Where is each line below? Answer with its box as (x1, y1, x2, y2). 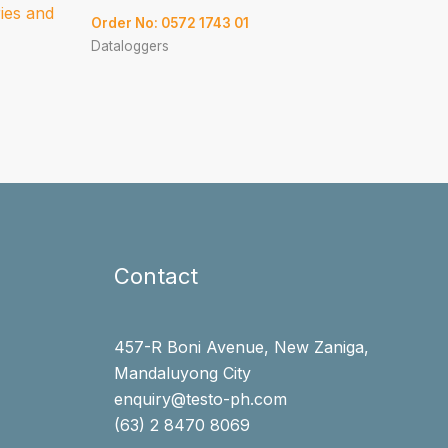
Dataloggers (91, 37, 169, 54)
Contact (113, 263, 198, 290)
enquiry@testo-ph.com (113, 389, 287, 410)
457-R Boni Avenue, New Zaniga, (113, 337, 369, 358)
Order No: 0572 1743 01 (91, 14, 252, 31)
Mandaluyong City (113, 363, 251, 384)
